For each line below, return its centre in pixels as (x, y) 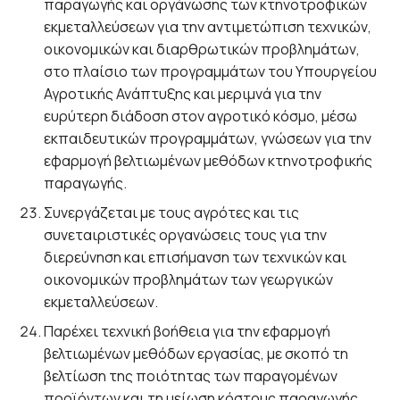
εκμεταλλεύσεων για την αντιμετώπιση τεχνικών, (208, 27)
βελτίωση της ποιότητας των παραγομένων (191, 376)
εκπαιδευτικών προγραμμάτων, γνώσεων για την (208, 138)
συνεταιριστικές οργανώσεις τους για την (186, 235)
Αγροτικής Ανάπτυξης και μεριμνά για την (183, 94)
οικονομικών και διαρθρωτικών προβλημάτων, (202, 49)
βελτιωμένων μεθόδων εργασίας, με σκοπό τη (196, 354)
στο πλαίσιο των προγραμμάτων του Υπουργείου (211, 71)
